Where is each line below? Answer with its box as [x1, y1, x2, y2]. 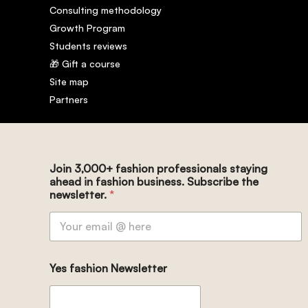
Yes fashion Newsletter [49, 261, 167, 275]
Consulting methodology [49, 4, 162, 16]
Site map [49, 76, 89, 87]
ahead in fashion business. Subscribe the [49, 174, 258, 188]
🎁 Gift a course [49, 58, 120, 69]
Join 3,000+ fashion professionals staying [49, 161, 267, 175]
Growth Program [49, 22, 125, 34]
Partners [49, 93, 88, 105]
